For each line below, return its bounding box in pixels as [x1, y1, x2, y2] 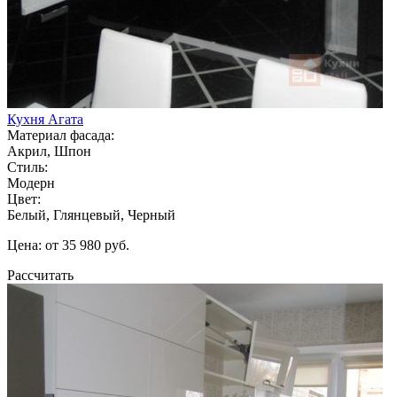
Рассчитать [7, 267, 74, 283]
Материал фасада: [7, 127, 114, 143]
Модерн [7, 175, 55, 191]
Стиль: [7, 159, 48, 175]
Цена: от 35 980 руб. [7, 237, 129, 253]
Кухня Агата [7, 111, 83, 127]
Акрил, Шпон [7, 143, 91, 159]
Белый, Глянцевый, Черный [7, 206, 175, 222]
